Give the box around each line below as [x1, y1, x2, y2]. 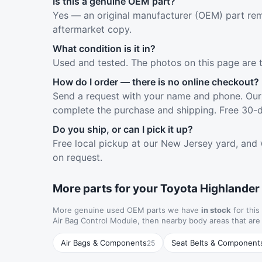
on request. [53, 151, 102, 163]
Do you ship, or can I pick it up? [53, 123, 193, 135]
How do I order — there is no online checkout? [53, 76, 259, 88]
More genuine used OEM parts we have [53, 205, 201, 215]
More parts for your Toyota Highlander [53, 182, 260, 195]
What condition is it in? [53, 43, 156, 54]
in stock [201, 205, 231, 215]
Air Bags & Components [61, 238, 147, 247]
